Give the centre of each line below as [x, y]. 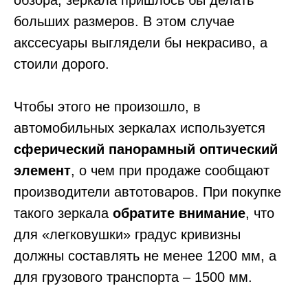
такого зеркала [63, 213]
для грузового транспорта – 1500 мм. [133, 277]
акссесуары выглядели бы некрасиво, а [141, 42]
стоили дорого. [62, 64]
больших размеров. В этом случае [124, 21]
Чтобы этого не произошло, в [107, 106]
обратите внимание [179, 213]
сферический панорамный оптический [146, 149]
